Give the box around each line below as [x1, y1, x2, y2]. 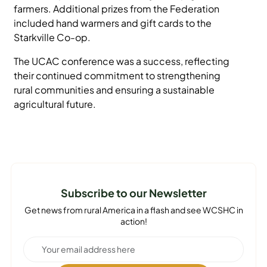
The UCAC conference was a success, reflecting [14, 55, 230, 67]
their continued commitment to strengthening [14, 69, 221, 82]
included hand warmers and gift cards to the [14, 17, 212, 29]
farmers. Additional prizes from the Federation [14, 2, 220, 15]
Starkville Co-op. [14, 31, 91, 44]
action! [120, 216, 147, 226]
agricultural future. [14, 98, 97, 110]
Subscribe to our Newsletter [60, 187, 207, 200]
